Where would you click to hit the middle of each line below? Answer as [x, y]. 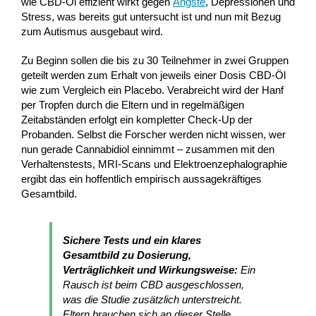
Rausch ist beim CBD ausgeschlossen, [153, 284]
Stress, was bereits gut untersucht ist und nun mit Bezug [151, 16]
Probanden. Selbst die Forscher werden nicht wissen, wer [153, 134]
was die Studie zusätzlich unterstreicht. [152, 299]
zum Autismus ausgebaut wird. [92, 31]
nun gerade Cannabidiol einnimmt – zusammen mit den [148, 149]
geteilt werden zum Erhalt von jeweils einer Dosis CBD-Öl [153, 75]
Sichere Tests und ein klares [132, 240]
